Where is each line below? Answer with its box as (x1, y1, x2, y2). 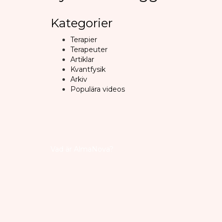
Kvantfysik (70, 64, 106, 74)
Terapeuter (70, 45, 108, 54)
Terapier (70, 35, 97, 44)
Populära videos (70, 84, 125, 94)
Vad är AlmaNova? (51, 144, 113, 154)
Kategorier (51, 15, 112, 30)
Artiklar (70, 55, 94, 64)
